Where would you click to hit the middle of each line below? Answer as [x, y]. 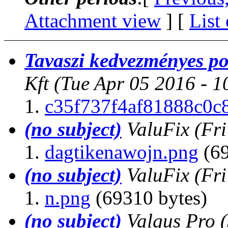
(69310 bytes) [149, 197]
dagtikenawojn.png [122, 152]
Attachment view [93, 20]
